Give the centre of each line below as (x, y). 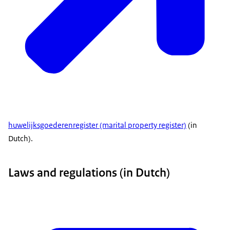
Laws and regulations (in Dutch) (89, 173)
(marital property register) (142, 125)
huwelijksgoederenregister (53, 125)
